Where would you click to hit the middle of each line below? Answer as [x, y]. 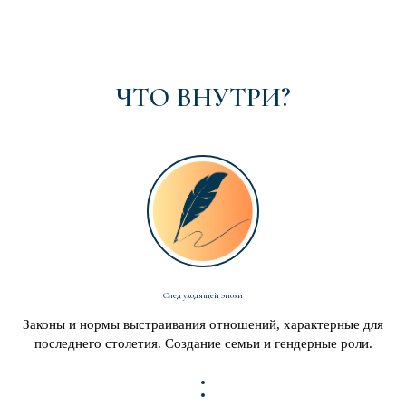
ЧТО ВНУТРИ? [203, 97]
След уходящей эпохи [203, 295]
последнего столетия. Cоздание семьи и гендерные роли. [203, 343]
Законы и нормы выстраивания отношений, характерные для [203, 324]
